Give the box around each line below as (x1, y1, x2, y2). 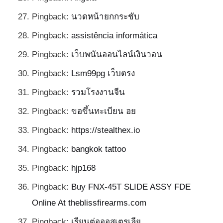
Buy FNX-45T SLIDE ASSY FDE (71, 182, 191, 192)
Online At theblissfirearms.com (32, 198, 146, 208)
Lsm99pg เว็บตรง (71, 69, 135, 79)
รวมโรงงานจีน (71, 88, 125, 98)
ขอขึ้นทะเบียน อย (71, 107, 136, 116)
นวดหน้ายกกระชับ (71, 12, 139, 22)
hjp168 (71, 163, 96, 173)
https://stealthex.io (71, 125, 140, 135)
